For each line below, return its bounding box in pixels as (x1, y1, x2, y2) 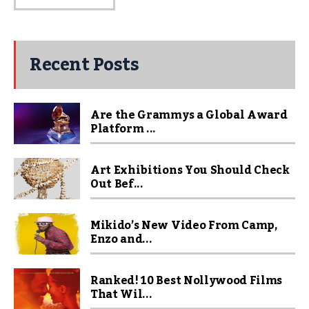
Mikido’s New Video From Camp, (90, 215, 277, 237)
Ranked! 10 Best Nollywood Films (90, 270, 283, 292)
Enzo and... (90, 228, 152, 250)
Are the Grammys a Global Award (90, 104, 288, 126)
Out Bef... (90, 173, 143, 195)
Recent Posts (30, 48, 139, 82)
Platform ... (90, 118, 157, 140)
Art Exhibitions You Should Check (90, 159, 290, 181)
